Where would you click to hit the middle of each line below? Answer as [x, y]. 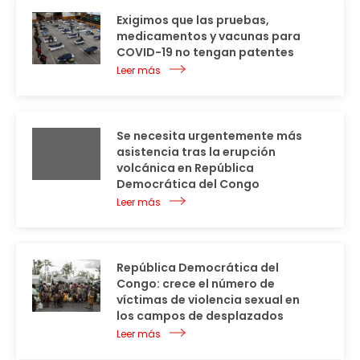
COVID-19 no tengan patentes [205, 52]
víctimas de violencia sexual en [208, 299]
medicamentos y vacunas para [209, 36]
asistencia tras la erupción [196, 151]
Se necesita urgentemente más [209, 135]
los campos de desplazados [200, 315]
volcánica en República [185, 168]
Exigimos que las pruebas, [193, 20]
